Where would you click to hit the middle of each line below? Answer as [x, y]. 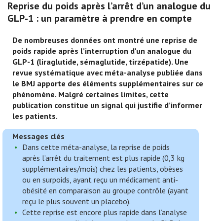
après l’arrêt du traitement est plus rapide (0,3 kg [103, 158]
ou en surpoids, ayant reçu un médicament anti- [100, 180]
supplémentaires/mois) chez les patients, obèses [103, 169]
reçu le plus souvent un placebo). [76, 201]
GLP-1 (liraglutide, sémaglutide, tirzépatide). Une [100, 62]
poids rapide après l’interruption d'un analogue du [102, 51]
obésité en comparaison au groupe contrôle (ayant [105, 190]
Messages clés [38, 136]
